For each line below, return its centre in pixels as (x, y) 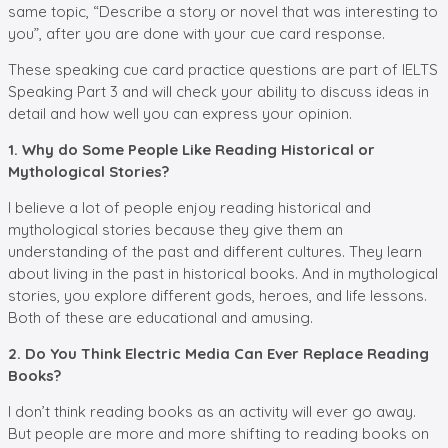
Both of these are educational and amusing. (160, 317)
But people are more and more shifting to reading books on (218, 433)
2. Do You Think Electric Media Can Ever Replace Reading (218, 353)
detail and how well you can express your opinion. (180, 113)
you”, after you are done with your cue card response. (196, 33)
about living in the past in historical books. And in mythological (223, 273)
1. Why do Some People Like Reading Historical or (191, 149)
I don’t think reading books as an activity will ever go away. (212, 411)
